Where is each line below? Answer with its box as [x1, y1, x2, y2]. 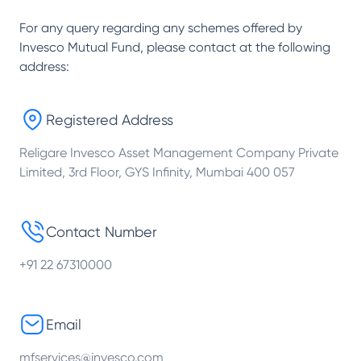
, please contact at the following [140, 39, 330, 55]
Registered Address [46, 111, 173, 128]
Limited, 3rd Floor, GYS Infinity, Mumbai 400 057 [19, 164, 295, 180]
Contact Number [46, 223, 157, 240]
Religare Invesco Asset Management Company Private [19, 145, 338, 160]
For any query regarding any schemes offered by [19, 20, 302, 35]
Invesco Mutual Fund [19, 39, 140, 55]
